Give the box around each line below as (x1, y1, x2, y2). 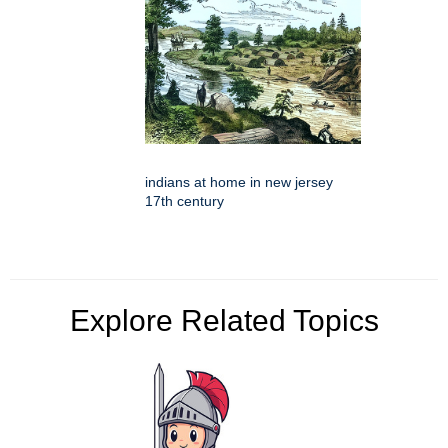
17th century (145, 193, 224, 210)
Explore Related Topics (69, 304, 379, 338)
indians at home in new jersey (145, 174, 333, 191)
